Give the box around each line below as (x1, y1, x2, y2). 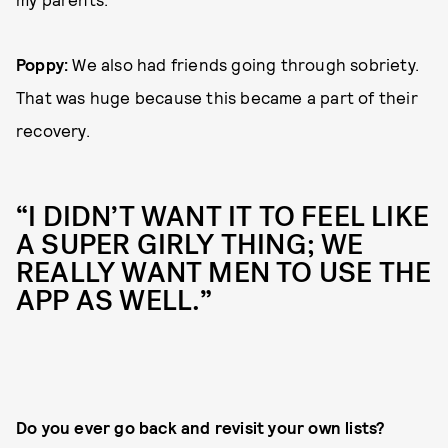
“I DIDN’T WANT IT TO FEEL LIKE (16, 197, 430, 236)
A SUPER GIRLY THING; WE (16, 225, 364, 264)
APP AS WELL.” (16, 281, 213, 320)
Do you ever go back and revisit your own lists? (16, 416, 386, 437)
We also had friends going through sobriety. (72, 53, 420, 74)
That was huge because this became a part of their (16, 86, 418, 107)
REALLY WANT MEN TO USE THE (16, 253, 432, 292)
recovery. (16, 119, 90, 140)
